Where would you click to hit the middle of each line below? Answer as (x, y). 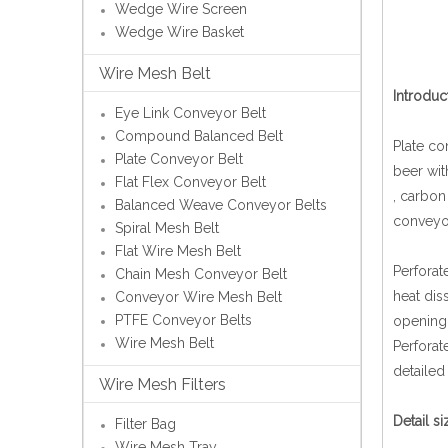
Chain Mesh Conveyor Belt (201, 274)
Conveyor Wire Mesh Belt (198, 297)
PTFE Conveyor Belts (183, 320)
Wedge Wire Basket (179, 32)
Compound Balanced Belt (199, 136)
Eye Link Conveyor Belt (190, 113)
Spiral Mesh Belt (167, 228)
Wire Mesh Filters (162, 385)
